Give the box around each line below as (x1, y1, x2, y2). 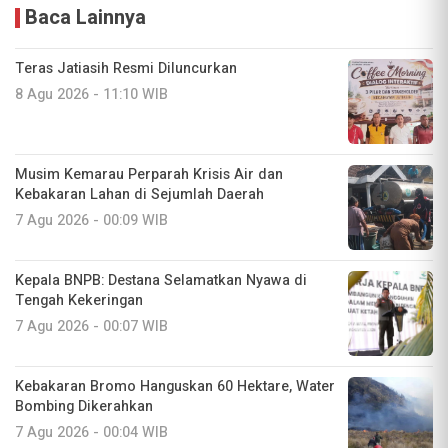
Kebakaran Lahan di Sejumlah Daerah (15, 183, 264, 205)
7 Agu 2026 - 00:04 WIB (15, 421, 168, 443)
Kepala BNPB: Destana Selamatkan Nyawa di (15, 269, 307, 291)
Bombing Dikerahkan (15, 395, 153, 417)
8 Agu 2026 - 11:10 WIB (15, 83, 168, 105)
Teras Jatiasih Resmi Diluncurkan (15, 57, 237, 79)
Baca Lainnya (25, 2, 146, 32)
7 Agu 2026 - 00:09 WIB (15, 209, 168, 231)
